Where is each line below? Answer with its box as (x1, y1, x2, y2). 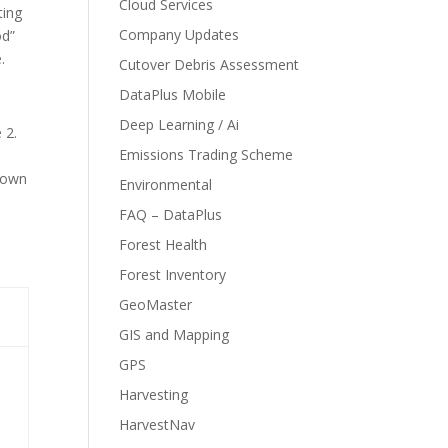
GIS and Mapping (119, 325, 230, 344)
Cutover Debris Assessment (119, 55, 300, 74)
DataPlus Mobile (119, 85, 227, 104)
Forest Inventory (119, 265, 227, 284)
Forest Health (119, 235, 208, 254)
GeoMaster (119, 295, 193, 314)
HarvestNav (119, 415, 196, 434)
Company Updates (119, 25, 240, 44)
